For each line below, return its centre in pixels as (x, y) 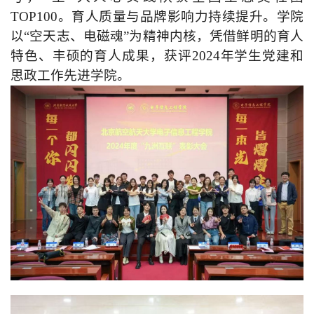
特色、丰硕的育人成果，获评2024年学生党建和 (157, 55)
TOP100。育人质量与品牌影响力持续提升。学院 (157, 16)
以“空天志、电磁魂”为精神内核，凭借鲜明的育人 (157, 36)
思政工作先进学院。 (70, 75)
